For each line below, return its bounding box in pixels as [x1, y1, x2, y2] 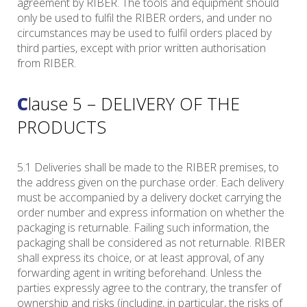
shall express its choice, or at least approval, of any [17, 250, 264, 266]
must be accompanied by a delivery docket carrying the [17, 190, 282, 206]
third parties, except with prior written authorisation [17, 40, 266, 56]
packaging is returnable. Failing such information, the [17, 220, 269, 236]
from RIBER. [17, 56, 76, 71]
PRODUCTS [17, 115, 106, 139]
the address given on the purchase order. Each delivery [17, 175, 284, 191]
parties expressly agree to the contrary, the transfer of [17, 280, 281, 296]
